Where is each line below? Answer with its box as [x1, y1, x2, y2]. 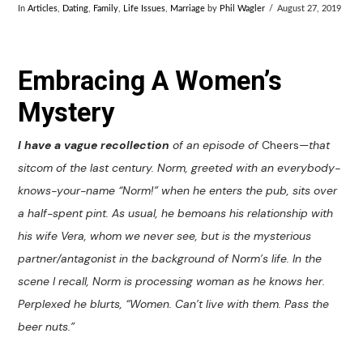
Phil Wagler [220, 5, 266, 14]
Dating [62, 5, 89, 14]
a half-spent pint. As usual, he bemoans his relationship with [18, 206, 334, 221]
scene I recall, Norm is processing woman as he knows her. [18, 274, 326, 289]
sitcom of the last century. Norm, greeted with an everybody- [18, 160, 341, 176]
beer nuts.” [18, 319, 75, 335]
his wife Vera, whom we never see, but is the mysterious [18, 228, 312, 244]
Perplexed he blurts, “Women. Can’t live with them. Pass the [18, 297, 330, 312]
